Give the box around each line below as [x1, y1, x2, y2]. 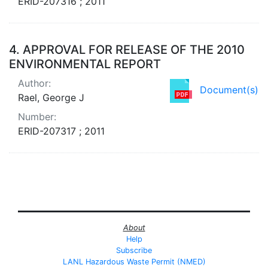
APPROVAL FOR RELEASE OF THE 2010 [23, 42, 245, 57]
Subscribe [116, 245, 152, 255]
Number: [18, 110, 56, 123]
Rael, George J [18, 91, 84, 103]
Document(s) [200, 83, 258, 96]
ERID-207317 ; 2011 [18, 124, 105, 137]
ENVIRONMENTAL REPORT [9, 56, 161, 71]
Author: [18, 77, 51, 89]
